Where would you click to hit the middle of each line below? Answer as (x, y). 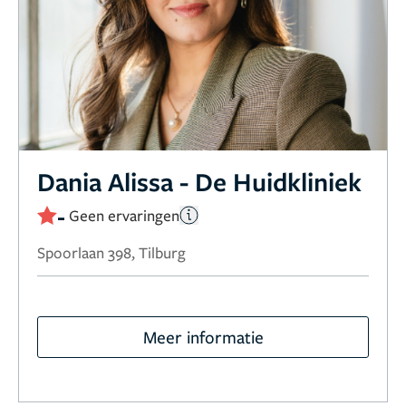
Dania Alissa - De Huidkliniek (199, 181)
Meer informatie (203, 336)
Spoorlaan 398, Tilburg (111, 252)
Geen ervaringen (124, 216)
